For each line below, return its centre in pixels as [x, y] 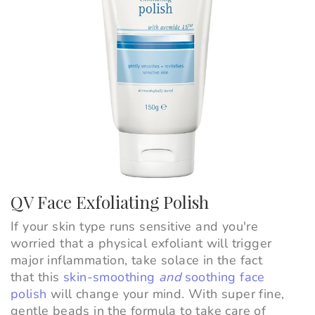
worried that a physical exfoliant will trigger [141, 244]
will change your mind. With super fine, [166, 294]
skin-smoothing [111, 277]
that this [37, 277]
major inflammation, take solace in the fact [137, 261]
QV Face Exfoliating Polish [110, 202]
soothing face [223, 277]
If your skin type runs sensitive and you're [135, 227]
